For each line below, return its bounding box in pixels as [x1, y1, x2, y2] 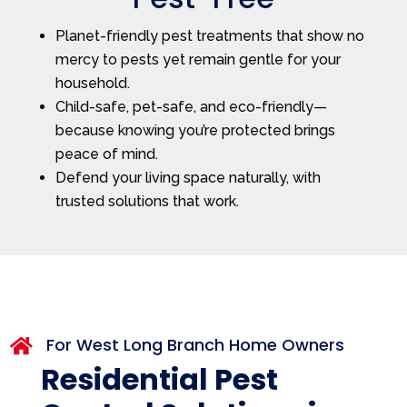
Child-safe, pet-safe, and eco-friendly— [55, 97, 327, 115]
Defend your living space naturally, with [55, 168, 321, 186]
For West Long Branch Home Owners [45, 333, 344, 356]
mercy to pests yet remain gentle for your [55, 50, 341, 68]
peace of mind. [55, 144, 158, 163]
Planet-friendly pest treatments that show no [55, 26, 364, 45]
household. [55, 74, 130, 92]
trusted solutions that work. [55, 192, 239, 210]
